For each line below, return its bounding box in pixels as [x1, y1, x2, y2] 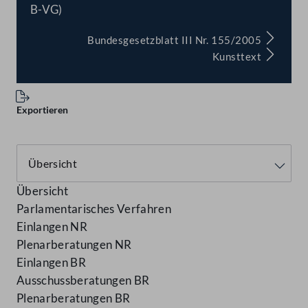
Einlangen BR [16, 255, 87, 270]
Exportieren [16, 104, 68, 116]
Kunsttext [212, 50, 264, 63]
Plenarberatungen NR [16, 237, 132, 252]
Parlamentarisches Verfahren [16, 201, 172, 217]
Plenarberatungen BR [16, 291, 131, 306]
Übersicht [16, 184, 69, 199]
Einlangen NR [16, 219, 88, 234]
